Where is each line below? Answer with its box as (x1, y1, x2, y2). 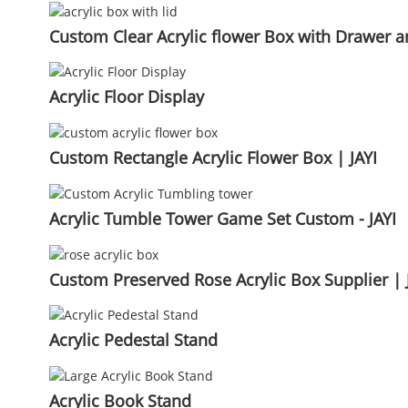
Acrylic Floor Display (48, 86, 204, 108)
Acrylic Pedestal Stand (48, 329, 218, 352)
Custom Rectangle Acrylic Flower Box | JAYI (48, 147, 377, 168)
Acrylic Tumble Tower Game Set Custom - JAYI (48, 207, 396, 229)
